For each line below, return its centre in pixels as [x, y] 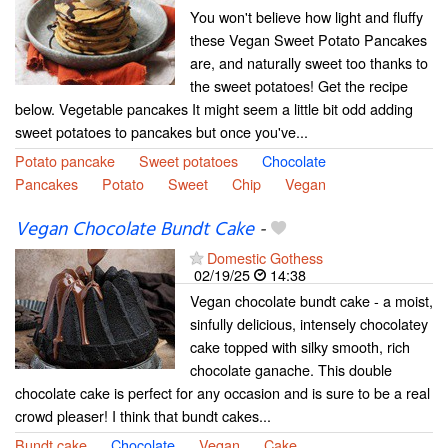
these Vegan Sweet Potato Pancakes [308, 39]
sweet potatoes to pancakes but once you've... [161, 131]
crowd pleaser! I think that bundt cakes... [143, 415]
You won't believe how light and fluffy [306, 16]
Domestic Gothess [265, 257]
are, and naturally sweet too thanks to [309, 62]
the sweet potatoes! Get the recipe [299, 85]
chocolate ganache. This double [291, 369]
